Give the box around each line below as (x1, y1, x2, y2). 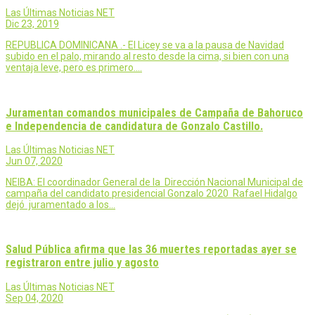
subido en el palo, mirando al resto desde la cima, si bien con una (6, 51, 289, 63)
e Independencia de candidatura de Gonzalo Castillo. (6, 119, 263, 133)
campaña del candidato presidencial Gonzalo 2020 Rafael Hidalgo (6, 187, 297, 199)
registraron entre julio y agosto (6, 256, 159, 270)
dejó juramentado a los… (6, 198, 115, 210)
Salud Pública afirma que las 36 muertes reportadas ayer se (6, 243, 297, 257)
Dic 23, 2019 (6, 18, 59, 30)
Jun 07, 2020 (6, 155, 63, 167)
